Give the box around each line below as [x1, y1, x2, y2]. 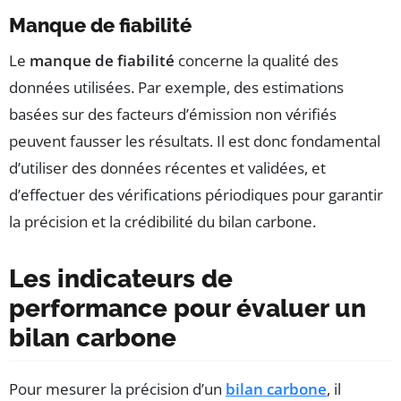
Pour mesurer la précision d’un [9, 378, 226, 399]
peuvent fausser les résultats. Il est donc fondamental [9, 130, 380, 151]
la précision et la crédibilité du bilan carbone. [9, 210, 316, 232]
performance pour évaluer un [9, 293, 366, 323]
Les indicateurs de [9, 263, 233, 294]
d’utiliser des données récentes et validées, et [9, 157, 326, 178]
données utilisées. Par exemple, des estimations [9, 76, 344, 98]
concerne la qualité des [175, 49, 338, 71]
